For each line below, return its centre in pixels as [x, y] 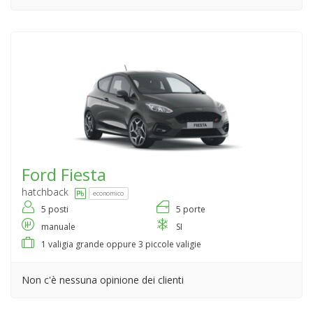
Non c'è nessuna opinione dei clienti [103, 280]
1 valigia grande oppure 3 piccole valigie [121, 245]
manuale [58, 227]
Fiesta [83, 175]
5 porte [191, 210]
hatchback [45, 192]
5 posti [55, 210]
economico [109, 193]
